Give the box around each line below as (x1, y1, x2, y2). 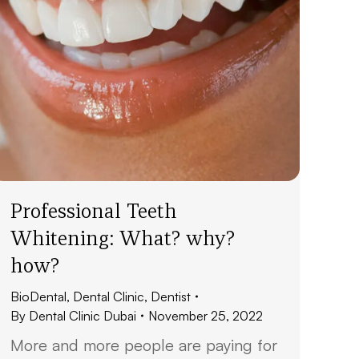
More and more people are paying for (10, 335, 277, 355)
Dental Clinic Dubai (29, 308, 136, 324)
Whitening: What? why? (10, 225, 235, 251)
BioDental (10, 288, 67, 305)
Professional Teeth (10, 198, 177, 224)
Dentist (151, 288, 191, 305)
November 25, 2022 (148, 308, 263, 324)
